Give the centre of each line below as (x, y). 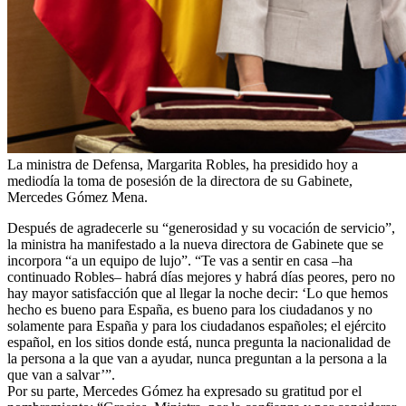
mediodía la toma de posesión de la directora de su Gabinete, (180, 180)
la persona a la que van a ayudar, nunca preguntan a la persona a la (197, 358)
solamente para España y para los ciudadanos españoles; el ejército (197, 325)
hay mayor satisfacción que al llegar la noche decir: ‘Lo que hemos (198, 293)
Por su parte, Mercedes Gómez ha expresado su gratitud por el (184, 391)
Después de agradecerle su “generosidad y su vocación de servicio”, (201, 227)
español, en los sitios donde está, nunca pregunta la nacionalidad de (199, 342)
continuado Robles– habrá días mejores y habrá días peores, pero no (201, 276)
